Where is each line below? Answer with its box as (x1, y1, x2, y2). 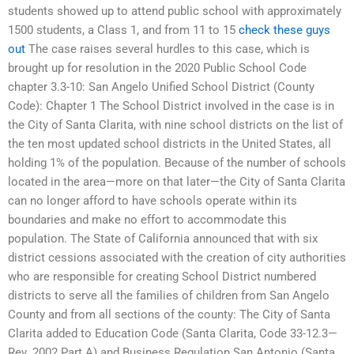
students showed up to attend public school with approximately (8, 4, 341, 19)
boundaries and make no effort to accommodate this (8, 213, 287, 228)
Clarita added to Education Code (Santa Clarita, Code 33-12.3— (8, 326, 337, 341)
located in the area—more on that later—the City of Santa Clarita (8, 175, 345, 190)
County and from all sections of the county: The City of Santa (8, 307, 330, 322)
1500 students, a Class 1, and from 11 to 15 (8, 23, 239, 38)
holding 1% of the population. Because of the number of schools (8, 156, 346, 171)
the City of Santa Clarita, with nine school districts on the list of (8, 118, 343, 133)
